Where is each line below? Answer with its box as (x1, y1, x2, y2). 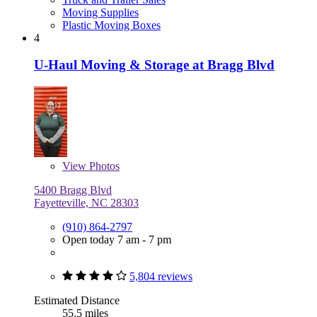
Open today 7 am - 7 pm (62, 234, 171, 246)
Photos (86, 160, 120, 173)
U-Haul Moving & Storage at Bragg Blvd (34, 57, 275, 73)
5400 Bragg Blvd (34, 184, 112, 197)
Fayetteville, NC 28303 (34, 197, 139, 209)
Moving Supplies (62, 6, 139, 18)
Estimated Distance (34, 294, 120, 307)
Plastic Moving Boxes (62, 18, 161, 31)
